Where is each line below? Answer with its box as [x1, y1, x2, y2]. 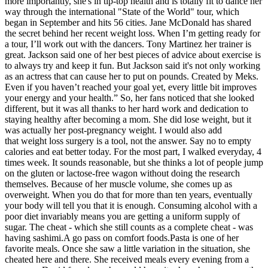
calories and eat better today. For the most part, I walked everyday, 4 [5, 146, 261, 157]
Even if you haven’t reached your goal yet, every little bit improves [5, 81, 257, 92]
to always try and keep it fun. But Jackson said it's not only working [5, 60, 260, 71]
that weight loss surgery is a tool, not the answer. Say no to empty [5, 135, 251, 146]
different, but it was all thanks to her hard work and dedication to [5, 103, 248, 114]
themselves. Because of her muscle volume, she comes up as [5, 178, 232, 189]
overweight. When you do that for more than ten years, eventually [5, 189, 252, 200]
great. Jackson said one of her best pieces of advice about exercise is [5, 49, 261, 60]
